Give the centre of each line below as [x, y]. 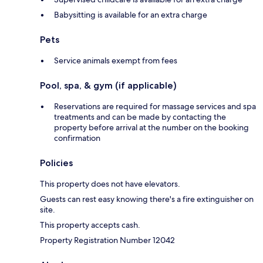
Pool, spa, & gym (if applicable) [108, 86]
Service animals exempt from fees [116, 61]
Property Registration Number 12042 [107, 240]
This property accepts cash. [90, 225]
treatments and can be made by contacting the [140, 117]
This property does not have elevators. [110, 184]
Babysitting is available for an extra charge [131, 15]
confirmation [77, 138]
